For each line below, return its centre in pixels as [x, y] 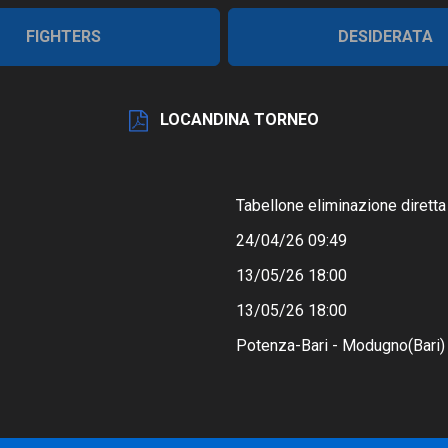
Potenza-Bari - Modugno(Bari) [340, 346]
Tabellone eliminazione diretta [341, 206]
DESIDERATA [385, 36]
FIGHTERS [63, 36]
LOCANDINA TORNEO [237, 120]
